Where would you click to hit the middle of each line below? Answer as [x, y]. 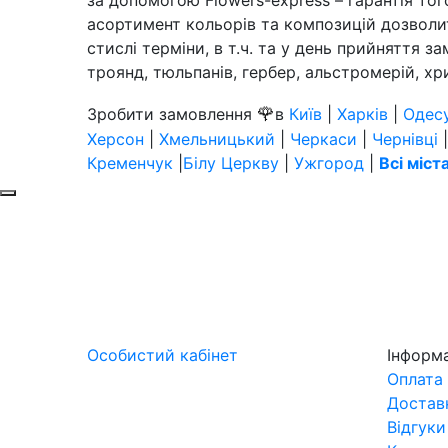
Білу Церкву [231, 162]
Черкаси [323, 138]
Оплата [415, 378]
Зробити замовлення [172, 113]
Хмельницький [217, 138]
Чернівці [405, 138]
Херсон [115, 138]
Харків [362, 113]
